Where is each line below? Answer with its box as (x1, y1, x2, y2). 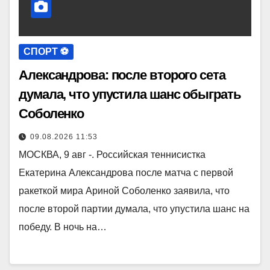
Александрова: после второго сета (19, 67, 225, 83)
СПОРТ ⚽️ (24, 46, 69, 57)
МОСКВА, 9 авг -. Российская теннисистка (19, 149, 206, 160)
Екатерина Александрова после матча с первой (19, 168, 233, 178)
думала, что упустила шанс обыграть (19, 87, 241, 102)
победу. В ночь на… (19, 222, 107, 233)
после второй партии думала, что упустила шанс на (19, 204, 250, 215)
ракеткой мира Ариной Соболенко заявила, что (19, 186, 230, 196)
